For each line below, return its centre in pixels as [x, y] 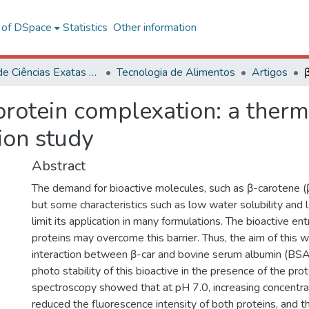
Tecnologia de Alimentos [176, 72]
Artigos [270, 72]
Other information [154, 28]
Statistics [85, 28]
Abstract [59, 166]
